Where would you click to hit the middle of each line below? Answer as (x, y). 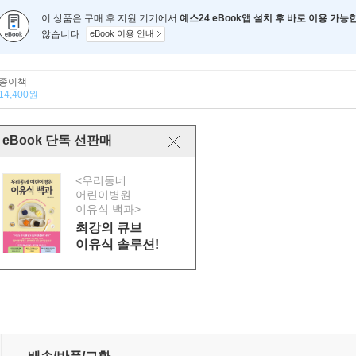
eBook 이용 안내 (122, 33)
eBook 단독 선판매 (57, 140)
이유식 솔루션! (117, 244)
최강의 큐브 (109, 228)
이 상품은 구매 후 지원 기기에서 (110, 18)
